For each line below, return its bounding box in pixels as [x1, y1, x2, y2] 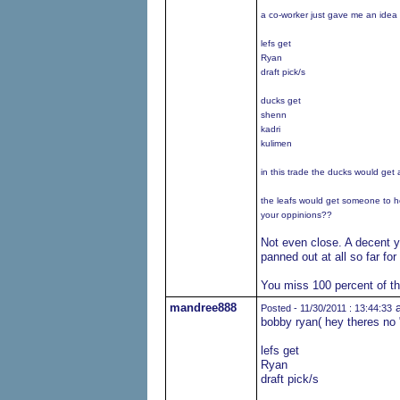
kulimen [260, 138, 292, 148]
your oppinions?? [260, 210, 332, 220]
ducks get [260, 96, 301, 105]
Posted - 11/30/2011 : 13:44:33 [260, 303, 392, 313]
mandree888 [169, 301, 237, 314]
